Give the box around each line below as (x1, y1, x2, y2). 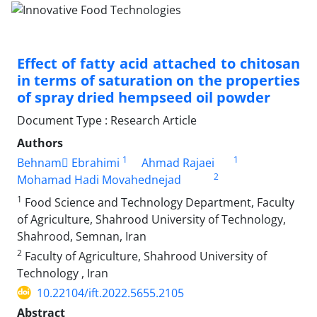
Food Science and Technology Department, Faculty (22, 194, 294, 210)
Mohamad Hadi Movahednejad (17, 171, 181, 188)
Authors (17, 134, 63, 151)
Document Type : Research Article (17, 112, 197, 128)
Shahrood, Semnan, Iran (17, 228, 146, 244)
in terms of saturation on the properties (17, 70, 300, 90)
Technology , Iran (17, 265, 108, 281)
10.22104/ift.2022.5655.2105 (37, 284, 184, 301)
